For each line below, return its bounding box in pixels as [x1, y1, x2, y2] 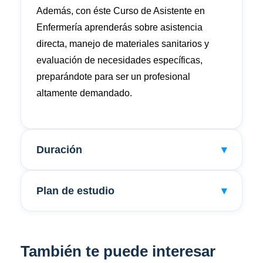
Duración [36, 144, 82, 156]
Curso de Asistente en [113, 6, 205, 16]
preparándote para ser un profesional [36, 72, 190, 82]
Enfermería [36, 22, 82, 32]
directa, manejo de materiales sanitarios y [36, 39, 209, 49]
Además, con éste [36, 6, 113, 16]
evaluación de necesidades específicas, [36, 55, 203, 65]
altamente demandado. [36, 88, 132, 98]
